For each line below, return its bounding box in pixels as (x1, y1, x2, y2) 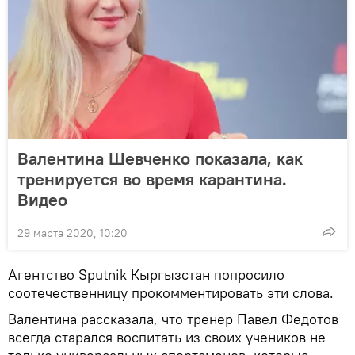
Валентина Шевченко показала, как (17, 147, 303, 170)
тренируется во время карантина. (17, 167, 287, 190)
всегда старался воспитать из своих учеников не (8, 327, 326, 346)
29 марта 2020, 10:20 (17, 225, 128, 240)
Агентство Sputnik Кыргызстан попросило (8, 265, 284, 284)
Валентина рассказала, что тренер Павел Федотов (8, 309, 338, 328)
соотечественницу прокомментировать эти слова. (8, 283, 334, 302)
